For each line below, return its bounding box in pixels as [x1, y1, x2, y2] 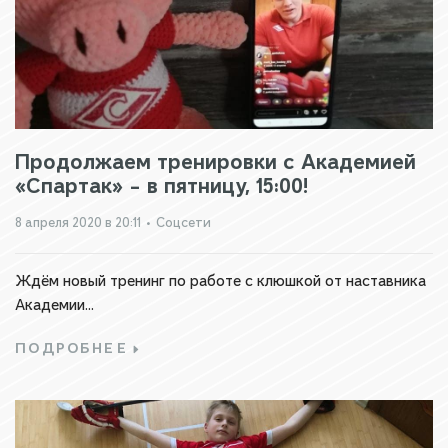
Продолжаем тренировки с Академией [15, 148, 416, 175]
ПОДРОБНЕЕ [15, 339, 129, 358]
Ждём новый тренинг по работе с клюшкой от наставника [15, 271, 426, 291]
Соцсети [156, 214, 211, 231]
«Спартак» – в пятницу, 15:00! [15, 172, 308, 199]
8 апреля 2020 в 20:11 [15, 214, 141, 231]
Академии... [15, 295, 94, 315]
